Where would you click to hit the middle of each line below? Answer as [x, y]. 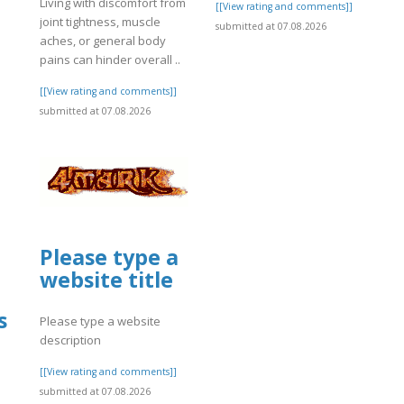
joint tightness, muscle [100, 21]
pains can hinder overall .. [110, 59]
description [70, 340]
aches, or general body [103, 40]
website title [106, 279]
